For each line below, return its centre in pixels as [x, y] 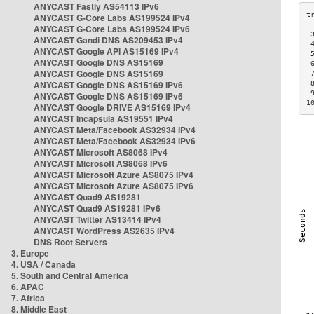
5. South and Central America [70, 275]
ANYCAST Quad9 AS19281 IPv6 [97, 208]
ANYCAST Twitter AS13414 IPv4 [97, 219]
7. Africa [28, 298]
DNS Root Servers [70, 242]
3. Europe [30, 253]
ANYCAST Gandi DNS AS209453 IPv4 [108, 40]
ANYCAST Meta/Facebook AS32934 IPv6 [115, 141]
